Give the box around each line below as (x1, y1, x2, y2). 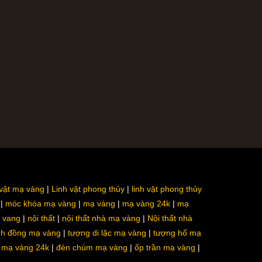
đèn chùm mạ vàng (56, 242, 127, 252)
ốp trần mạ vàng (135, 242, 195, 252)
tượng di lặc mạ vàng (68, 227, 146, 237)
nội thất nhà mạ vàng (62, 213, 140, 223)
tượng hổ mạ (153, 227, 201, 237)
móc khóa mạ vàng (5, 198, 76, 208)
